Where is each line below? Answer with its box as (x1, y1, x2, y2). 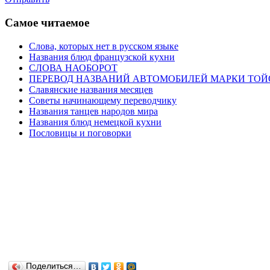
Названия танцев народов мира (29, 105, 158, 116)
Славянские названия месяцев (29, 84, 153, 95)
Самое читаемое (5, 16, 89, 29)
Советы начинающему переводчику (29, 95, 177, 105)
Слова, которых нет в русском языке (29, 40, 178, 51)
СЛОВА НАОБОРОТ (29, 62, 118, 73)
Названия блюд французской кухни (29, 51, 175, 62)
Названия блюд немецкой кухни (29, 116, 162, 127)
